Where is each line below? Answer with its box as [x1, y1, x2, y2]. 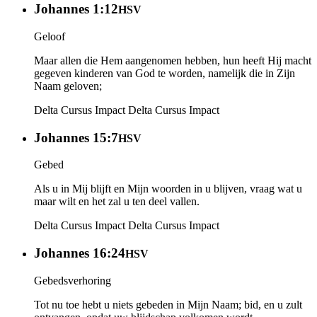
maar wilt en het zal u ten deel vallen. [34, 195, 200, 208]
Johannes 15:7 [34, 129, 118, 145]
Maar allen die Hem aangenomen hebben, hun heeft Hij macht [34, 54, 311, 67]
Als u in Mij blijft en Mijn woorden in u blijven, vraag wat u [34, 183, 302, 195]
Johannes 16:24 [34, 246, 125, 261]
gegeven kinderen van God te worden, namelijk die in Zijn [34, 67, 295, 79]
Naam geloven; [34, 79, 102, 92]
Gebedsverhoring [34, 274, 111, 287]
